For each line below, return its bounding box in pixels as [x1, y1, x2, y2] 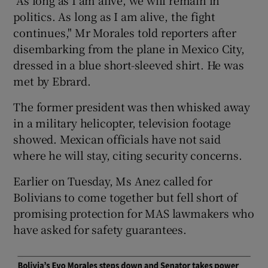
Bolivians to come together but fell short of [13, 188, 237, 205]
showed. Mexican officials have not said [13, 130, 221, 147]
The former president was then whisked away [13, 98, 251, 114]
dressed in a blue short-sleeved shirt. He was [13, 56, 244, 72]
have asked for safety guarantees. [13, 221, 187, 237]
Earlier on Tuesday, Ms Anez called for [13, 172, 212, 188]
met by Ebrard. [13, 72, 91, 89]
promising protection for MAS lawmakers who [13, 205, 255, 221]
